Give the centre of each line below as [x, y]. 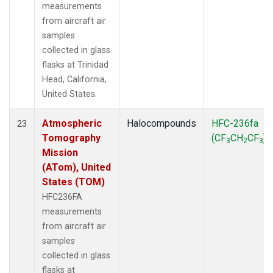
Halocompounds [161, 123]
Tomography [71, 138]
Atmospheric [72, 123]
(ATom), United [76, 167]
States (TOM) [73, 182]
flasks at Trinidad [75, 65]
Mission [60, 152]
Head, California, [74, 79]
